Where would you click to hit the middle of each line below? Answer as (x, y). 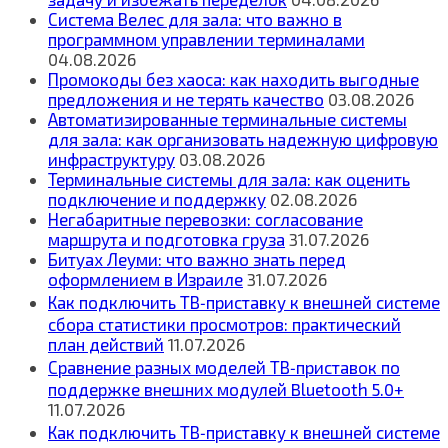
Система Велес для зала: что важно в (195, 19)
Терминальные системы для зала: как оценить (229, 179)
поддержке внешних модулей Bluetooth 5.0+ (226, 389)
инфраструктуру (111, 159)
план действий (106, 344)
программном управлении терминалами (206, 39)
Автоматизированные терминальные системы (227, 119)
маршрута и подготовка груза (166, 239)
